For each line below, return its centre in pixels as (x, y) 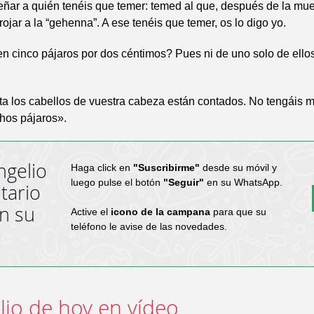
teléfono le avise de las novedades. (149, 226)
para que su (238, 211)
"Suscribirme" (166, 167)
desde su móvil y (238, 167)
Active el (90, 211)
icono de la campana (160, 211)
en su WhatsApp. (243, 182)
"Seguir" (183, 182)
